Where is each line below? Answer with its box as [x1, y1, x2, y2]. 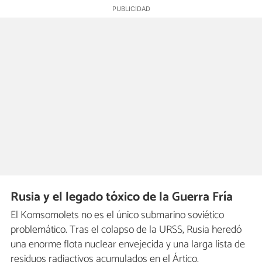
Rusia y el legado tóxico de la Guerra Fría [11, 187, 233, 208]
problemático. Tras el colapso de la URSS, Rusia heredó [11, 220, 242, 239]
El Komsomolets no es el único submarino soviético [11, 206, 224, 224]
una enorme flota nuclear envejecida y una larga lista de [11, 235, 245, 253]
